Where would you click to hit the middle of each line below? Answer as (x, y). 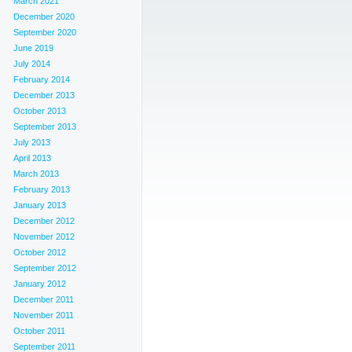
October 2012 (40, 252)
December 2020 (44, 16)
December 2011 (44, 299)
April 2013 (32, 158)
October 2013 (40, 111)
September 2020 (45, 32)
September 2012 (45, 268)
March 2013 (36, 174)
